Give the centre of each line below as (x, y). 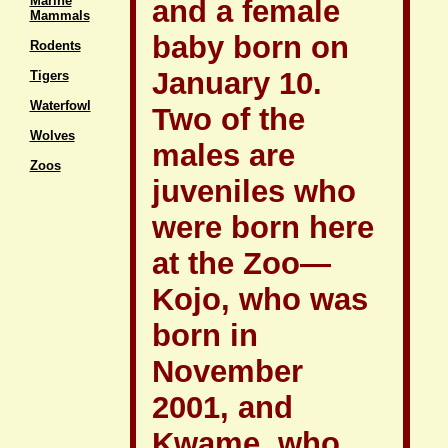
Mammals (59, 15)
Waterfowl (60, 105)
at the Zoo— (241, 263)
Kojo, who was (260, 299)
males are (223, 155)
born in (205, 335)
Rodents (55, 45)
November (227, 371)
